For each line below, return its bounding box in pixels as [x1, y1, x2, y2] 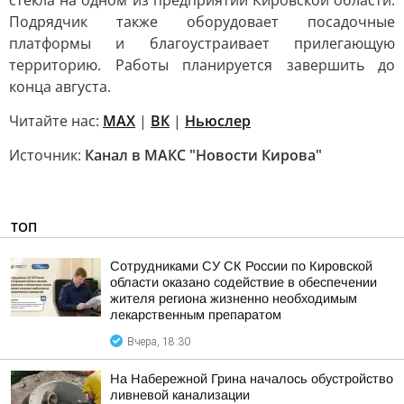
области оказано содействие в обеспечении [110, 275, 377, 289]
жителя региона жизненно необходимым [110, 291, 357, 306]
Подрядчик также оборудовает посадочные [9, 12, 395, 32]
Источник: [9, 145, 85, 165]
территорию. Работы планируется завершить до [9, 55, 395, 75]
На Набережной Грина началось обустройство [110, 372, 393, 386]
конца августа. [9, 77, 111, 96]
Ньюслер [185, 111, 251, 131]
